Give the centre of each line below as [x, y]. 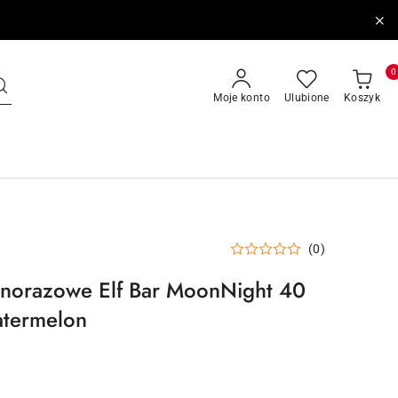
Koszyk [362, 98]
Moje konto [242, 98]
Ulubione [306, 98]
